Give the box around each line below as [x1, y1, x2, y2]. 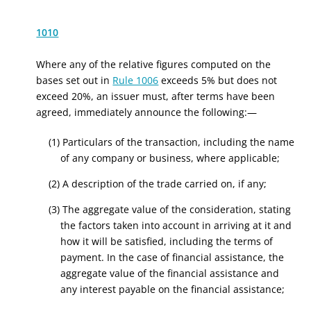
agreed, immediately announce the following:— [36, 106, 258, 119]
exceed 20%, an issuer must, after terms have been [36, 90, 276, 103]
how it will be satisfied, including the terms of [60, 235, 274, 248]
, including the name [197, 135, 294, 149]
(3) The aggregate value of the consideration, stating [48, 203, 291, 216]
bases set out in [36, 74, 113, 87]
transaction [144, 135, 198, 149]
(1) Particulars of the [48, 135, 145, 149]
